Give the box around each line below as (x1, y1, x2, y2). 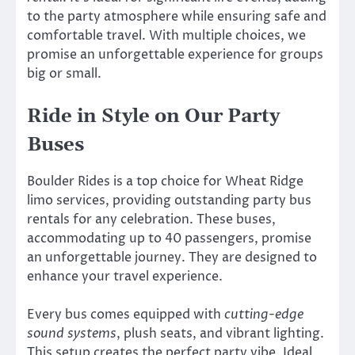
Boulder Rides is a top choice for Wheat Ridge (27, 172, 303, 190)
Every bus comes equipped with (27, 306, 224, 324)
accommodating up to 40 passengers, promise (27, 229, 311, 247)
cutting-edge (224, 306, 303, 324)
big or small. (27, 64, 101, 82)
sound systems (27, 325, 116, 343)
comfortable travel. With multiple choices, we (27, 26, 306, 44)
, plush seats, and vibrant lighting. (116, 325, 324, 343)
